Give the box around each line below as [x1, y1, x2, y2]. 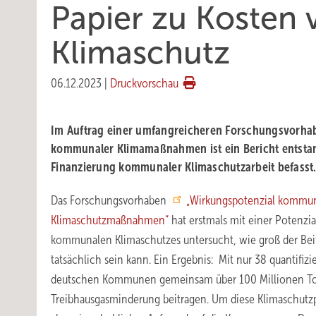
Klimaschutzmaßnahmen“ [51, 213, 169, 227]
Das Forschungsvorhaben [51, 193, 169, 207]
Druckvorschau [110, 76, 178, 90]
